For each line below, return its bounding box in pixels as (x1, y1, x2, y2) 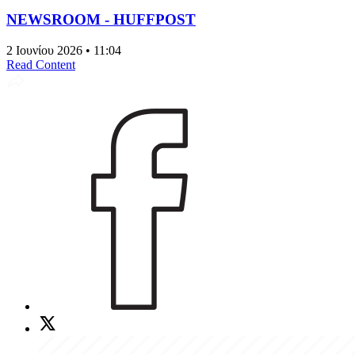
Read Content (6, 57, 75, 71)
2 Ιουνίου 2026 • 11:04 (6, 43, 121, 57)
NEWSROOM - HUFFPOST (6, 10, 196, 28)
